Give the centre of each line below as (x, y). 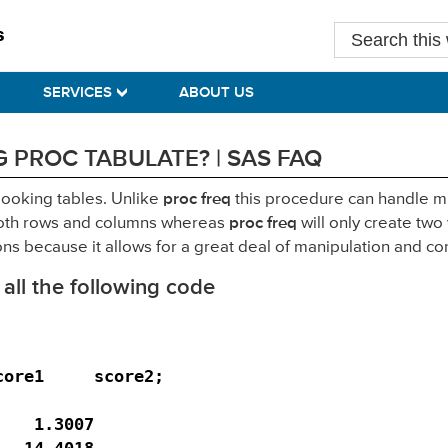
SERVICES (77, 92)
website (363, 81)
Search (361, 33)
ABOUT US (216, 92)
